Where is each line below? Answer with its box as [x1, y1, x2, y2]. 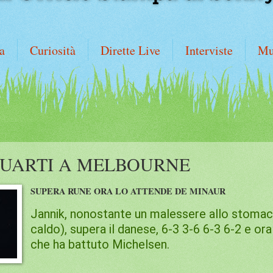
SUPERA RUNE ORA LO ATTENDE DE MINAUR [30, 185, 226, 198]
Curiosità [30, 42, 76, 58]
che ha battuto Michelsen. [30, 236, 173, 252]
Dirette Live [101, 42, 160, 58]
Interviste [185, 42, 233, 58]
